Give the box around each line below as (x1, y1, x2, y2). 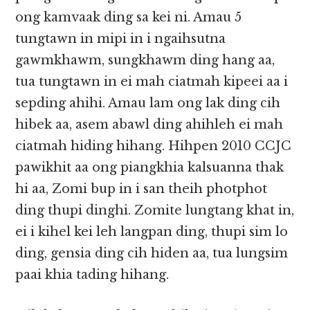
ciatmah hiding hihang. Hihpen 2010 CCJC (15, 138, 292, 154)
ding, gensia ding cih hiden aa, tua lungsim (15, 246, 289, 262)
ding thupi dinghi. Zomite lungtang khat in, (15, 203, 295, 219)
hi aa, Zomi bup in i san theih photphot (15, 181, 268, 197)
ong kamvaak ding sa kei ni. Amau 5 (15, 10, 242, 26)
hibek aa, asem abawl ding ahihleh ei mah (15, 117, 284, 133)
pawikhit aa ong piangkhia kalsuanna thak (15, 160, 284, 176)
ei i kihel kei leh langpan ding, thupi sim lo (15, 224, 289, 240)
